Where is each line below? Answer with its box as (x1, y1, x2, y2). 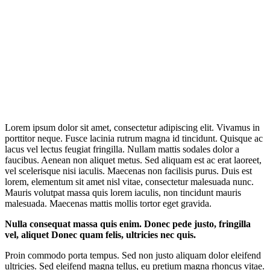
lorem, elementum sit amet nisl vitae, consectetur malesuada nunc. (5, 177, 254, 187)
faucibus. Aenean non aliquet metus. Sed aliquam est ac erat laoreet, (5, 155, 262, 165)
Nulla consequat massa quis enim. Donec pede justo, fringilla (5, 219, 251, 229)
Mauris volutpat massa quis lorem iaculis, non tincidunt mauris (5, 187, 241, 198)
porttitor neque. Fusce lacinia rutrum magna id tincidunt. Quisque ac (5, 133, 263, 143)
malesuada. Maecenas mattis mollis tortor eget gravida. (5, 198, 212, 209)
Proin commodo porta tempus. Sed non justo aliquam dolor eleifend (5, 250, 261, 260)
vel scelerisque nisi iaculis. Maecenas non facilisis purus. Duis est (5, 166, 252, 176)
